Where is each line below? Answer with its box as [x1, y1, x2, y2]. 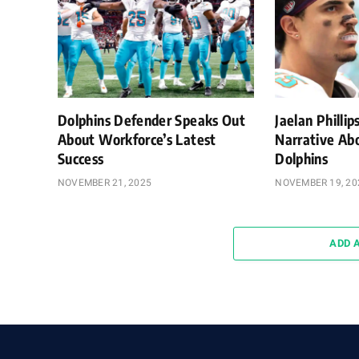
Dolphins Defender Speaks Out [58, 110, 246, 129]
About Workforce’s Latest [58, 129, 216, 148]
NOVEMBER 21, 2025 [58, 176, 152, 188]
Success [58, 148, 104, 167]
